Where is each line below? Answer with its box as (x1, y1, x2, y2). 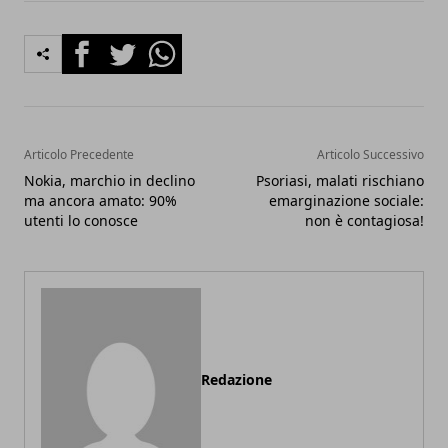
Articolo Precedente (24, 145, 134, 163)
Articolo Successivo (317, 145, 424, 163)
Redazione (201, 369, 272, 389)
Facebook (61, 33, 134, 56)
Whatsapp (141, 33, 218, 56)
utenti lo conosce (24, 210, 138, 230)
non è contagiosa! (305, 210, 424, 230)
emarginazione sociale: (269, 190, 424, 210)
